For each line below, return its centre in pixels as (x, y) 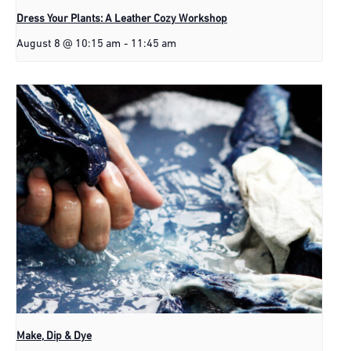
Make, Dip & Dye (54, 336)
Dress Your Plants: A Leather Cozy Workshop (122, 19)
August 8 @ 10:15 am (69, 44)
